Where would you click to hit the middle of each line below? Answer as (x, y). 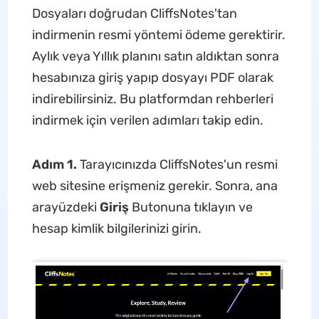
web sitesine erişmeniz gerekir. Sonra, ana (155, 186)
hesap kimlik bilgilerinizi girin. (116, 229)
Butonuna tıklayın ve (192, 207)
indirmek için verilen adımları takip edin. (147, 120)
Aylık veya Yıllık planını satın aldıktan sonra (155, 56)
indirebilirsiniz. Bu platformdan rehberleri (152, 99)
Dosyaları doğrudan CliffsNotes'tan (134, 14)
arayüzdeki (66, 207)
